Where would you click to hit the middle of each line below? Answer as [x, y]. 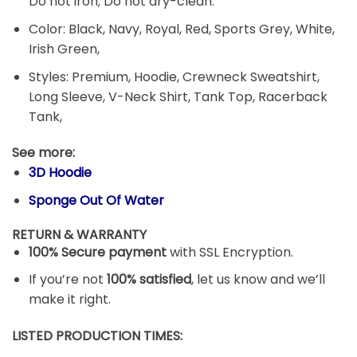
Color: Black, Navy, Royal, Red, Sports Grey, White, [181, 29]
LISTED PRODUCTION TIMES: [97, 336]
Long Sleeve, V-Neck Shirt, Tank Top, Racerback [178, 96]
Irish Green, [64, 49]
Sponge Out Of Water [96, 200]
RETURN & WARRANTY [79, 234]
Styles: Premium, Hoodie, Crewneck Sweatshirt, [174, 76]
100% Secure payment [97, 252]
